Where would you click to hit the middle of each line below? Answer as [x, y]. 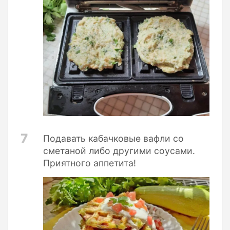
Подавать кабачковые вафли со [113, 139]
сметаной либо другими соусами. [119, 151]
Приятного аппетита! [90, 163]
